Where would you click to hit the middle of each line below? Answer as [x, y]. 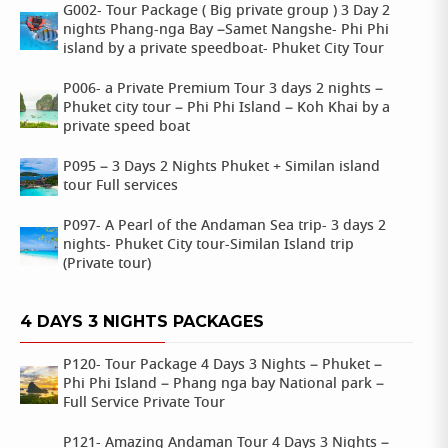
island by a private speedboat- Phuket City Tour [223, 49]
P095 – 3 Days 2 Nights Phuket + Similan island [221, 167]
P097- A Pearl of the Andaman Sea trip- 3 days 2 [224, 226]
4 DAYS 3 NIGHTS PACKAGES [142, 321]
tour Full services [120, 186]
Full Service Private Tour [144, 403]
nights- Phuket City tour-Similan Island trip [208, 245]
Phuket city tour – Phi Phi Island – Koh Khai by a [226, 108]
